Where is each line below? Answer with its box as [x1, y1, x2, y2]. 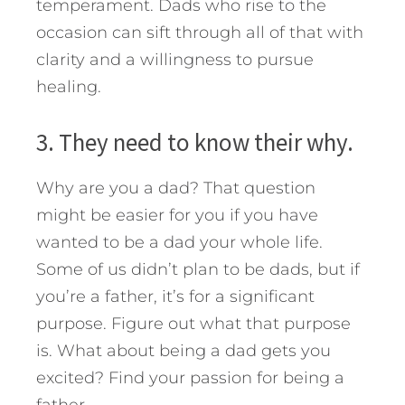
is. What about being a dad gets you [36, 340, 331, 361]
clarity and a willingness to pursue [36, 49, 314, 70]
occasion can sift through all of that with [36, 22, 363, 42]
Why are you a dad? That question [36, 177, 316, 198]
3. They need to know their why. [36, 126, 353, 157]
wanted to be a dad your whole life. [36, 231, 323, 252]
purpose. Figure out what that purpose [36, 313, 351, 334]
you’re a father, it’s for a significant [36, 286, 315, 306]
